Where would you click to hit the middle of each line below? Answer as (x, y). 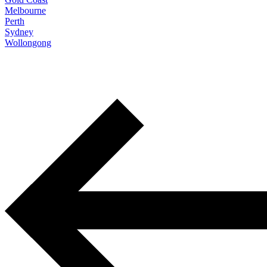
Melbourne (25, 10)
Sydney (19, 32)
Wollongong (28, 42)
